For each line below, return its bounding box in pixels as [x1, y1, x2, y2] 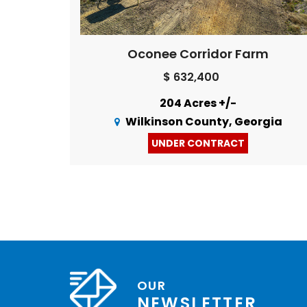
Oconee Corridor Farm [127, 45, 269, 62]
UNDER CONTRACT [151, 136, 245, 150]
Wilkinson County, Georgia [125, 113, 282, 130]
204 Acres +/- [160, 95, 237, 111]
